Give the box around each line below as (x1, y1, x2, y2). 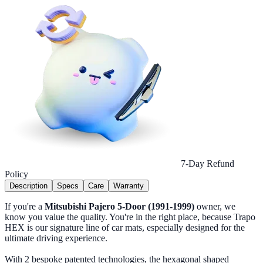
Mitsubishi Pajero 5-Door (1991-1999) (45, 201, 194, 212)
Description (9, 181, 48, 191)
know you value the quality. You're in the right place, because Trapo (5, 212, 255, 222)
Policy (5, 169, 28, 180)
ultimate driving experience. (5, 233, 107, 244)
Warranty (113, 181, 144, 191)
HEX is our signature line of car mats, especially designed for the (5, 222, 245, 233)
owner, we (194, 201, 235, 212)
